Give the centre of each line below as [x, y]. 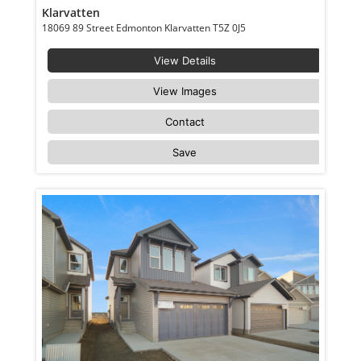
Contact [185, 122]
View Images [185, 91]
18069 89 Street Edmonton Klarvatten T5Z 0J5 [231, 28]
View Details [185, 61]
